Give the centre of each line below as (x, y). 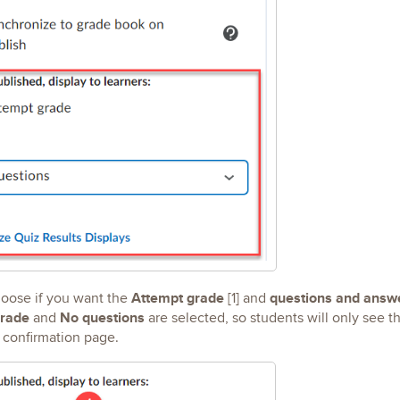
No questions (102, 318)
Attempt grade (177, 298)
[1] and (246, 299)
